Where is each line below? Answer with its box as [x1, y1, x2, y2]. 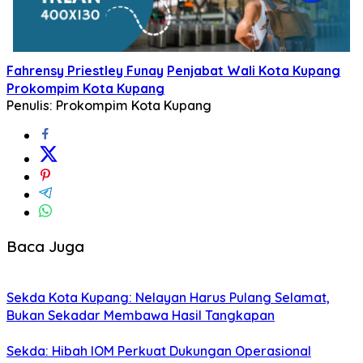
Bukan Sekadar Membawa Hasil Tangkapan [6, 307, 275, 324]
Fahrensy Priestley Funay [6, 62, 164, 79]
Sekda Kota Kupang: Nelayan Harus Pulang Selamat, [6, 289, 330, 306]
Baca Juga [6, 236, 84, 256]
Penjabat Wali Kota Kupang [167, 62, 340, 79]
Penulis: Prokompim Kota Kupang [6, 96, 211, 113]
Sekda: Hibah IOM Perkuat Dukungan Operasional [6, 343, 311, 360]
